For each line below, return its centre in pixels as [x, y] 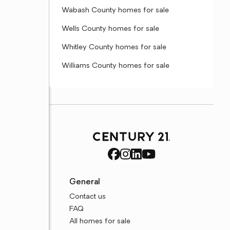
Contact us [88, 197]
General [85, 182]
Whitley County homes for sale [114, 47]
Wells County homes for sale [110, 29]
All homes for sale [100, 222]
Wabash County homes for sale [115, 11]
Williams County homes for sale [116, 66]
